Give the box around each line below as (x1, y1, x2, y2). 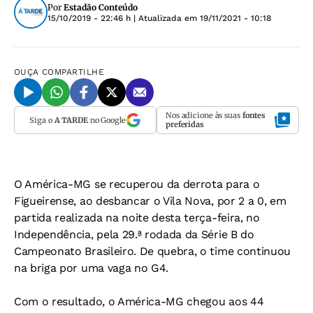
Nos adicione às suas (166, 110, 242, 120)
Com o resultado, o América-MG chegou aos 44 (14, 295, 264, 308)
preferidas (166, 119, 204, 129)
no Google (87, 115, 126, 125)
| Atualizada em (131, 13, 200, 23)
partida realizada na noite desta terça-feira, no (14, 211, 260, 224)
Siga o (29, 115, 54, 125)
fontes (242, 110, 266, 120)
